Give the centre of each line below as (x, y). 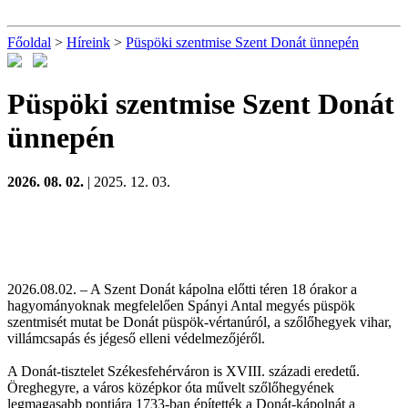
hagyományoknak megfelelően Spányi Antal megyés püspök (181, 306)
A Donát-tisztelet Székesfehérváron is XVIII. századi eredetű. (184, 372)
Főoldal (29, 42)
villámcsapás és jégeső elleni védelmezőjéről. (136, 339)
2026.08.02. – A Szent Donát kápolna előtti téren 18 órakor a (182, 290)
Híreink (88, 42)
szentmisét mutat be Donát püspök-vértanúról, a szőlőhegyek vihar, (199, 322)
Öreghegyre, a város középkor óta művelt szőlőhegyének (171, 388)
